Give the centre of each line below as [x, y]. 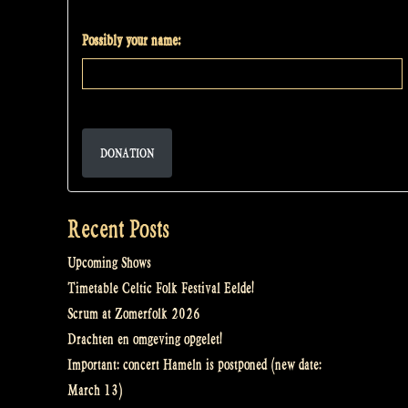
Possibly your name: [131, 41]
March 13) [95, 391]
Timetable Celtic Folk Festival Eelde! [161, 289]
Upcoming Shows [109, 263]
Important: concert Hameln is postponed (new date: [194, 365]
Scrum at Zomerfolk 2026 [134, 314]
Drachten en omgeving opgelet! [145, 340]
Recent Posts [118, 229]
